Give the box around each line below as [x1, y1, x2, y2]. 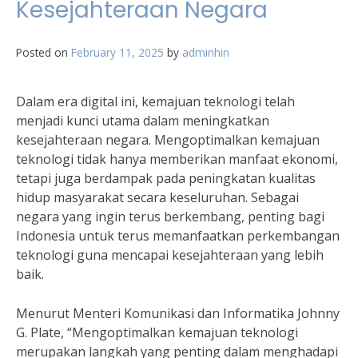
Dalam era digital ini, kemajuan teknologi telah [16, 93, 295, 110]
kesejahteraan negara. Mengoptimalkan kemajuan [16, 131, 320, 149]
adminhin [182, 45, 229, 60]
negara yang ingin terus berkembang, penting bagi [16, 208, 324, 225]
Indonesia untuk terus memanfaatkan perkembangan [16, 227, 340, 245]
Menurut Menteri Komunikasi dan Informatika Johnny [16, 304, 340, 322]
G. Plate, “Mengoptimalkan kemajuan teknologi [16, 324, 298, 341]
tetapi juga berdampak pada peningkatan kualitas [16, 169, 316, 187]
